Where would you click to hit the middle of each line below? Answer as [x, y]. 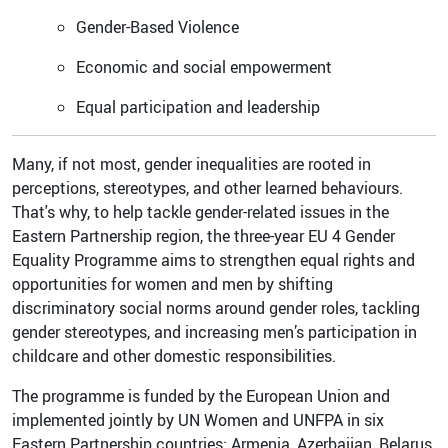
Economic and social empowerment [204, 66]
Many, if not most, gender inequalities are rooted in [191, 163]
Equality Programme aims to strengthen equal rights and [213, 259]
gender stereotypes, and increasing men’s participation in [214, 331]
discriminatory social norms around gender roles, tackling [216, 307]
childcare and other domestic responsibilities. [176, 355]
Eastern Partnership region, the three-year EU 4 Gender [203, 235]
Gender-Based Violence [157, 26]
